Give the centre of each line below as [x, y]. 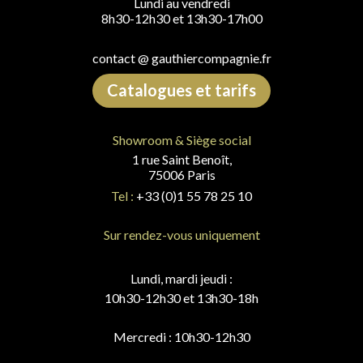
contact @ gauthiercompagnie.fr [181, 58]
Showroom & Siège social [181, 139]
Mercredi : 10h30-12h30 [181, 336]
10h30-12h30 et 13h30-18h [181, 297]
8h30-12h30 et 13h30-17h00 [181, 18]
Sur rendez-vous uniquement [181, 234]
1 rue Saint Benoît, [181, 159]
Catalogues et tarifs [181, 90]
